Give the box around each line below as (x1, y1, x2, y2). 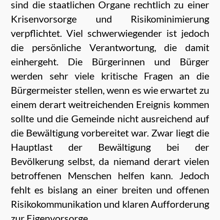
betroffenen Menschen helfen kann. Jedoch (11, 169, 209, 181)
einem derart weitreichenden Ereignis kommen (11, 98, 209, 110)
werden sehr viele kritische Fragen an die (11, 69, 209, 82)
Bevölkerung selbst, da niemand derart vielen (11, 155, 209, 167)
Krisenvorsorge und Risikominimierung (11, 12, 209, 25)
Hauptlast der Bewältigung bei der (11, 140, 209, 153)
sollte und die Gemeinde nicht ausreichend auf (11, 112, 209, 124)
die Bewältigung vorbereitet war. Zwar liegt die (11, 126, 209, 138)
